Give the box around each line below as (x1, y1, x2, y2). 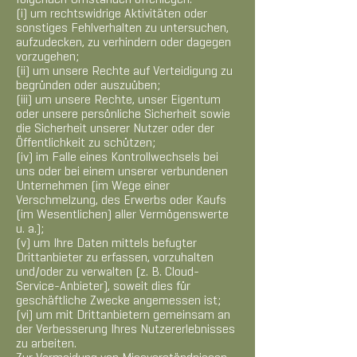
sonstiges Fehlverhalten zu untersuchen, (16, 23, 229, 34)
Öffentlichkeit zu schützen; (16, 138, 155, 149)
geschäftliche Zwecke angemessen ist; (16, 296, 221, 307)
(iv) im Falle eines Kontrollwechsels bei (16, 152, 218, 163)
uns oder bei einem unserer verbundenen (16, 167, 228, 178)
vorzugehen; (16, 52, 79, 63)
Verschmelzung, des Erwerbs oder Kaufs (16, 195, 226, 206)
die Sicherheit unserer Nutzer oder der (16, 124, 214, 135)
